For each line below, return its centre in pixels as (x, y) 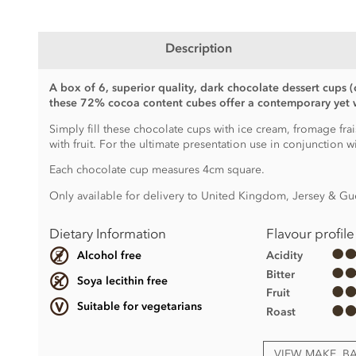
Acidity (285, 255)
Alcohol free (109, 256)
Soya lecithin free (122, 281)
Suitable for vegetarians (139, 307)
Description (198, 48)
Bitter (281, 274)
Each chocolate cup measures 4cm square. (157, 170)
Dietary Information (107, 234)
